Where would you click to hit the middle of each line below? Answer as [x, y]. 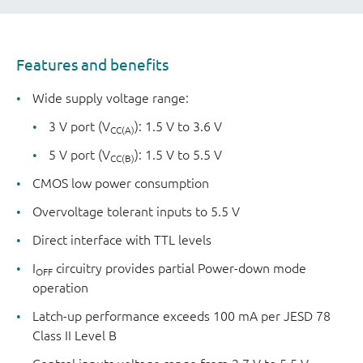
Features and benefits [92, 65]
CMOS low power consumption [121, 183]
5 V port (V [79, 154]
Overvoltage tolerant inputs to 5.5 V [136, 211]
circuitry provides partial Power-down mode [179, 268]
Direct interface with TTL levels [122, 239]
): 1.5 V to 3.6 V [178, 126]
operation [60, 287]
